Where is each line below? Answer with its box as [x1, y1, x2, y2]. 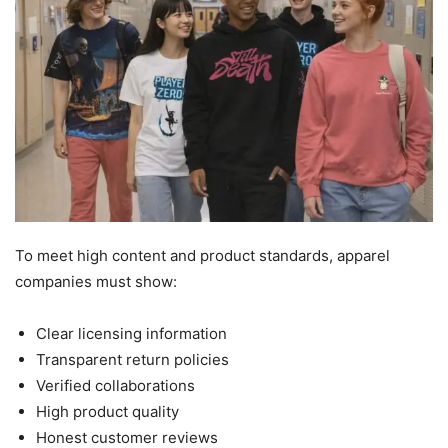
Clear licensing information [36, 324, 227, 344]
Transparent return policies [36, 350, 229, 370]
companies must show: [15, 272, 177, 292]
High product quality [36, 402, 179, 422]
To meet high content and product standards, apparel [15, 246, 390, 266]
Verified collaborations [36, 376, 195, 396]
